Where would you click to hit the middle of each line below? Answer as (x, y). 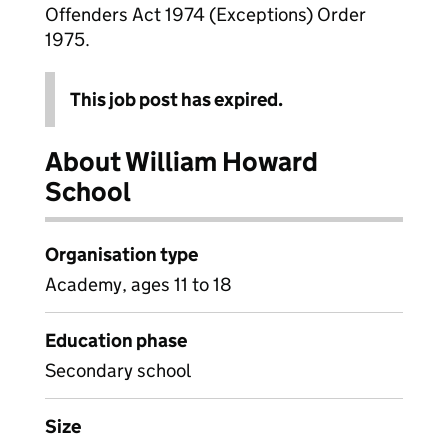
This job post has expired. (176, 99)
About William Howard (181, 161)
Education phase (116, 340)
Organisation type (121, 254)
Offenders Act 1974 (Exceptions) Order (205, 14)
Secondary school (118, 370)
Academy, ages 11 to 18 (138, 284)
